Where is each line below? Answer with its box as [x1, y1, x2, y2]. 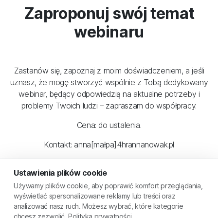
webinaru [74, 22, 144, 41]
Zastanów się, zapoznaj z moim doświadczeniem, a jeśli [14, 66, 204, 75]
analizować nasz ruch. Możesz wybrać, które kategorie [14, 202, 183, 210]
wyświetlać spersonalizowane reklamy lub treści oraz [14, 192, 176, 200]
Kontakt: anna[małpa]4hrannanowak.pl [44, 140, 174, 149]
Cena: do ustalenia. [76, 120, 142, 130]
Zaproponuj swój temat [23, 4, 195, 23]
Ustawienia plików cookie [14, 168, 107, 178]
